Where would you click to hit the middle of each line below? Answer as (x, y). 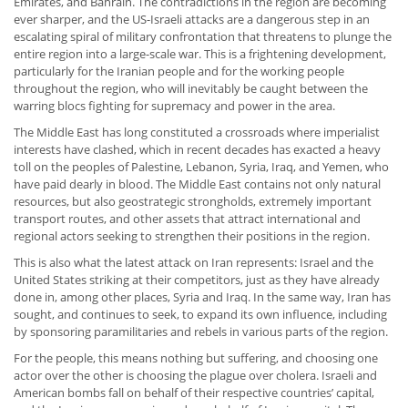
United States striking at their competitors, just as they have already (197, 280)
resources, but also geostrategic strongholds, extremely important (193, 202)
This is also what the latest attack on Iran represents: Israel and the (194, 263)
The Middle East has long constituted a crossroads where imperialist (197, 133)
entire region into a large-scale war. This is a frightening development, (200, 54)
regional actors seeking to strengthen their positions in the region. (193, 236)
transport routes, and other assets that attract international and (187, 219)
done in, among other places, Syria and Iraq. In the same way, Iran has (202, 297)
